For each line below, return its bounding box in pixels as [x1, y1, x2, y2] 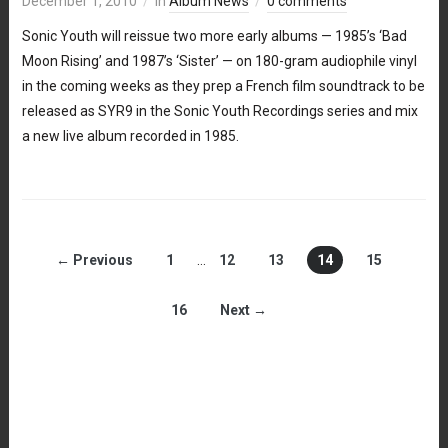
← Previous [55, 251, 133, 268]
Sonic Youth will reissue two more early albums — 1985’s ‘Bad [21, 27, 407, 44]
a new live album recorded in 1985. [21, 127, 239, 144]
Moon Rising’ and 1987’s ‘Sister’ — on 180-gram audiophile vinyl [21, 52, 417, 69]
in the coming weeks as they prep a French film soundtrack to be [21, 77, 425, 94]
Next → [219, 301, 267, 318]
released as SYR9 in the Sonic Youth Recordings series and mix [21, 102, 418, 119]
